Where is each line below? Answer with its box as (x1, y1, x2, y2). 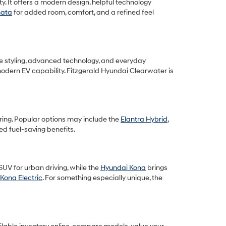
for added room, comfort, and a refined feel (12, 8, 154, 17)
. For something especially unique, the (42, 174, 162, 182)
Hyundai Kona (100, 163, 146, 172)
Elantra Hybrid (121, 115, 167, 124)
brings (146, 163, 167, 172)
